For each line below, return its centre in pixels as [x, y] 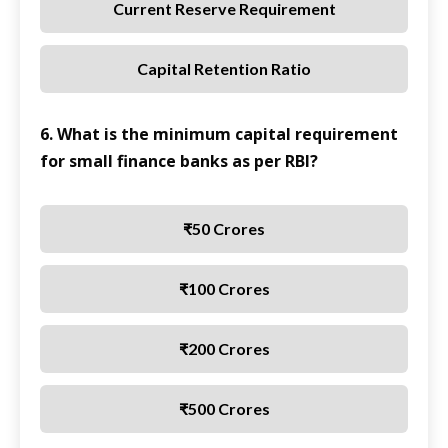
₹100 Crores [224, 289]
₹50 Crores [224, 229]
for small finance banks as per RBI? [179, 161]
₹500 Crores [224, 409]
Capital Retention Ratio [224, 69]
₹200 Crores [224, 349]
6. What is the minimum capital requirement [219, 134]
